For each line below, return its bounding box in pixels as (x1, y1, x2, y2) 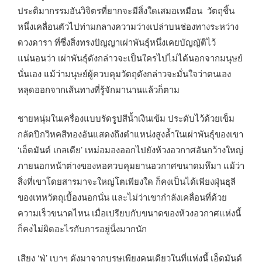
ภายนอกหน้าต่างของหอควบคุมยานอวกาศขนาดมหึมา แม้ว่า (18, 159, 244, 172)
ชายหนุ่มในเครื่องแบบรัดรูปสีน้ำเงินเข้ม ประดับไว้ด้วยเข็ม (18, 112, 235, 125)
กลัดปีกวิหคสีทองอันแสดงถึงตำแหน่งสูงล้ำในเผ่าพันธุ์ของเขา (18, 127, 243, 140)
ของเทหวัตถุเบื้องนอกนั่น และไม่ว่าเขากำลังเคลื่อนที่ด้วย (18, 191, 227, 204)
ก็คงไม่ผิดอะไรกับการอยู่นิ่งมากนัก (18, 222, 147, 235)
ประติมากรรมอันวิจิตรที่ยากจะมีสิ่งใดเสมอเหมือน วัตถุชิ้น (18, 4, 235, 16)
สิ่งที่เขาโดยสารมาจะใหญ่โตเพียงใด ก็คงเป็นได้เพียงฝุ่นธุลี (18, 175, 236, 188)
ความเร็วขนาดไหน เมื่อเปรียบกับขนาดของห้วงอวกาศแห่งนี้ (18, 206, 241, 219)
